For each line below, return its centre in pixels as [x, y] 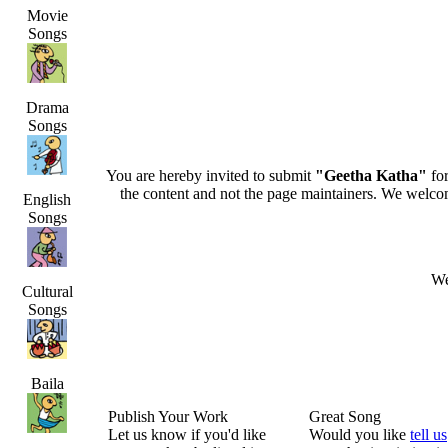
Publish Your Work [168, 416]
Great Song [345, 416]
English [47, 199]
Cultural [47, 291]
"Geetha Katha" [370, 175]
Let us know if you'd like [187, 434]
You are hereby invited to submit [210, 175]
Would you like [359, 434]
